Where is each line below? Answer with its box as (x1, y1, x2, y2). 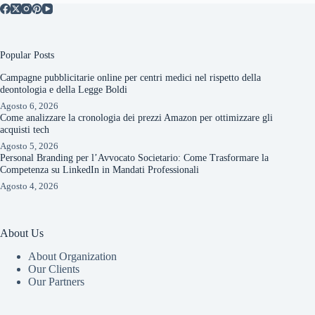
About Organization (28, 250, 117, 262)
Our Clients (28, 262, 79, 275)
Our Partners (28, 275, 84, 288)
